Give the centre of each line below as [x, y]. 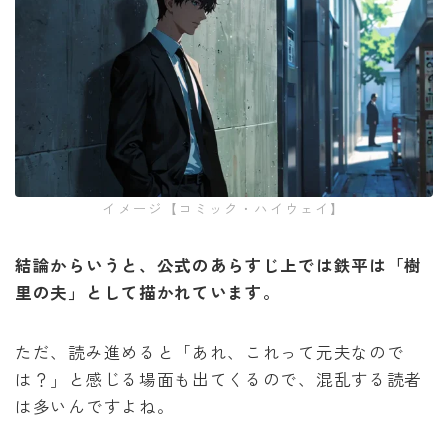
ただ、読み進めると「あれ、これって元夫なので [210, 352]
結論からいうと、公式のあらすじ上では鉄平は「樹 [219, 265]
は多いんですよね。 [95, 406]
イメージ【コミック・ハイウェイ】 [224, 208]
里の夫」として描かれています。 [148, 292]
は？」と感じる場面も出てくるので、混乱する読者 [219, 379]
